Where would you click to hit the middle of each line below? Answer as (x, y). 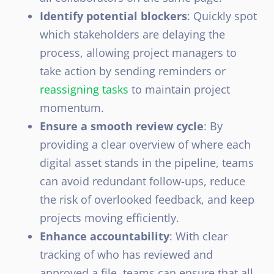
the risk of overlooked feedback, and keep (147, 199)
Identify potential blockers (113, 16)
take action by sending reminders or (133, 71)
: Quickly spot (222, 16)
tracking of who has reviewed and (126, 254)
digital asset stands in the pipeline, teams (147, 162)
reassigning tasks (84, 89)
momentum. (72, 107)
